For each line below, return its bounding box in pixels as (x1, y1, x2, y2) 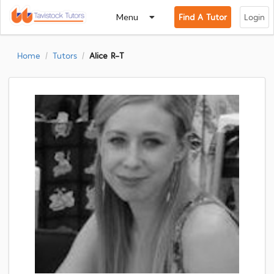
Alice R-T (89, 50, 124, 61)
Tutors (53, 50, 77, 61)
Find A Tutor (179, 12, 227, 23)
